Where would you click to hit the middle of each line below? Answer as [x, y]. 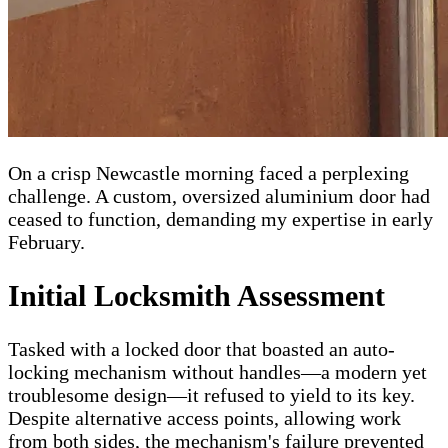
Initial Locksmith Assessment [196, 296]
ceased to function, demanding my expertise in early [220, 219]
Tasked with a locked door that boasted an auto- [201, 349]
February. [46, 242]
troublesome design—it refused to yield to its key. [211, 395]
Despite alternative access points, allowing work [204, 418]
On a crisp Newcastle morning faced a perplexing [208, 173]
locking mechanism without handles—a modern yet [217, 372]
